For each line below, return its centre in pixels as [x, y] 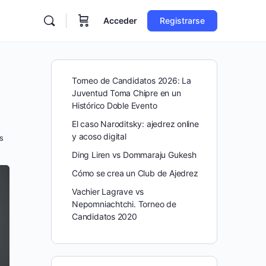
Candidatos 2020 [104, 217]
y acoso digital [99, 137]
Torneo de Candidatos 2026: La [132, 81]
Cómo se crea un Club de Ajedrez [135, 173]
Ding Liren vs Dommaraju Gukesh [134, 155]
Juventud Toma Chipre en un [126, 93]
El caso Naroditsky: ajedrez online [135, 124]
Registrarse [182, 20]
